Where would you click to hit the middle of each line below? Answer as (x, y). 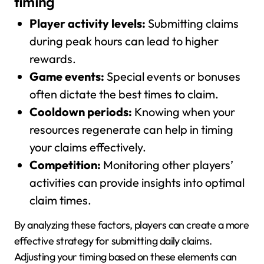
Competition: (65, 164)
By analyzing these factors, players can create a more (132, 225)
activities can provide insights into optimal (137, 182)
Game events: (67, 76)
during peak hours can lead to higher (124, 41)
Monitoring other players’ (167, 164)
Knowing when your (183, 111)
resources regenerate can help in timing (131, 129)
